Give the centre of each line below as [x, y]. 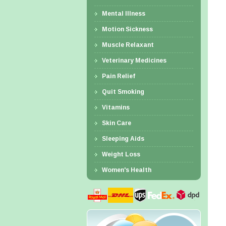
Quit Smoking [123, 92]
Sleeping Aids [123, 139]
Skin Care [117, 123]
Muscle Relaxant [128, 45]
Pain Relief [119, 76]
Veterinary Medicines [134, 61]
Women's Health [127, 170]
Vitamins [116, 107]
